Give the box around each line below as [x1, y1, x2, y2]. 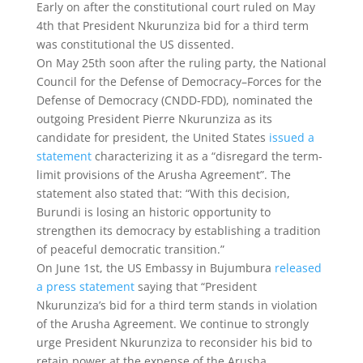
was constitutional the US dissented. [36, 36, 234, 52]
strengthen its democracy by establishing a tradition [36, 223, 321, 238]
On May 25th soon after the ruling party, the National [36, 55, 327, 70]
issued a [268, 130, 314, 145]
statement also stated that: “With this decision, [36, 186, 290, 201]
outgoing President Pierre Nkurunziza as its [36, 111, 272, 126]
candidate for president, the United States [36, 130, 269, 145]
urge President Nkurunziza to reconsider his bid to [36, 335, 312, 350]
